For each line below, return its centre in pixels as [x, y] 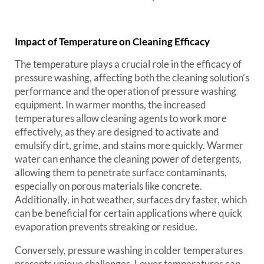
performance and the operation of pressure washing [126, 91]
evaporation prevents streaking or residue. [106, 227]
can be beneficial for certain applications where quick [128, 213]
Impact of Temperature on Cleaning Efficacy [112, 42]
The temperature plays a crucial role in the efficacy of [128, 64]
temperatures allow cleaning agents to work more [121, 118]
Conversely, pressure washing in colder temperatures [129, 250]
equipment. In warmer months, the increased [110, 105]
